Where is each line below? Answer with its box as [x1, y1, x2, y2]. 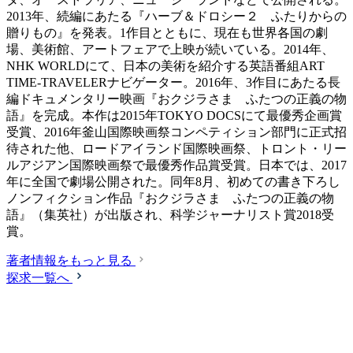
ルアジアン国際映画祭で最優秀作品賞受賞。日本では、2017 [6, 158, 347, 173]
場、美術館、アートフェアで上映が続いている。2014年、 [6, 43, 334, 57]
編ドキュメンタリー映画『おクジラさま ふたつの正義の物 [6, 92, 347, 106]
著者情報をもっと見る [6, 254, 132, 268]
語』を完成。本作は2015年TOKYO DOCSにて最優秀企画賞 [6, 109, 342, 123]
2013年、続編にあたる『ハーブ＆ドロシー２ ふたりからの [6, 9, 347, 24]
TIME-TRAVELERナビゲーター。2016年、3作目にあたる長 [6, 76, 340, 90]
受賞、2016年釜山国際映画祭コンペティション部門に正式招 [6, 125, 347, 139]
